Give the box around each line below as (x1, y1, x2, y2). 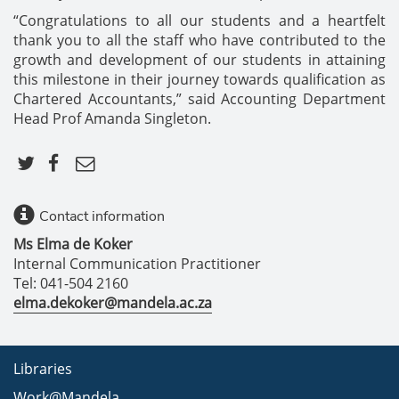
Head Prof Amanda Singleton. (13, 109, 211, 128)
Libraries (13, 359, 72, 379)
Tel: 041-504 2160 (13, 273, 128, 293)
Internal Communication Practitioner (13, 254, 261, 273)
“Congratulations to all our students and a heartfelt (13, 11, 386, 30)
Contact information (39, 207, 165, 226)
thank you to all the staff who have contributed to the (13, 30, 386, 50)
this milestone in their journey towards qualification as (13, 69, 386, 89)
